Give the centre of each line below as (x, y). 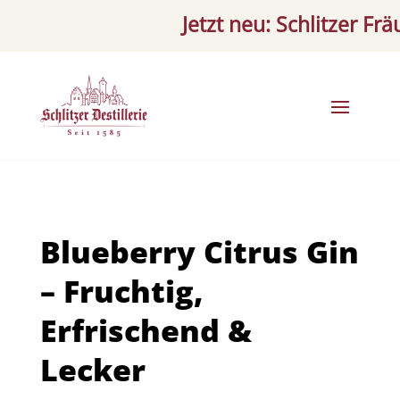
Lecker (92, 369)
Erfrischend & (146, 330)
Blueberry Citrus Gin (199, 251)
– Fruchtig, (121, 291)
